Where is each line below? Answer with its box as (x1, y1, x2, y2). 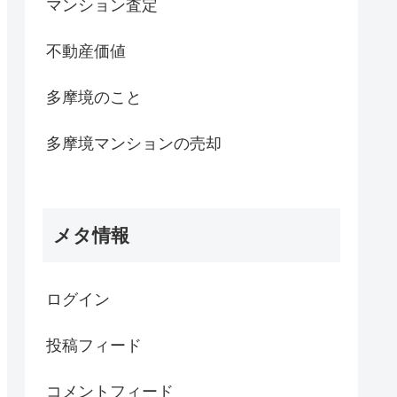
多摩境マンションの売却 (46, 134, 222, 152)
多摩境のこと (46, 88, 142, 106)
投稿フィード (46, 336, 142, 354)
